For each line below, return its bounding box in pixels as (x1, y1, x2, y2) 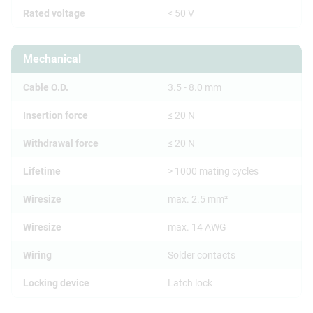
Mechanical (23, 52, 81, 66)
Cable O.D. (23, 82, 68, 94)
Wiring (23, 249, 52, 261)
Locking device (23, 277, 89, 289)
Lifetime (23, 166, 61, 177)
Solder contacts (168, 249, 235, 261)
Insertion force (23, 110, 88, 122)
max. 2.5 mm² (168, 194, 228, 205)
